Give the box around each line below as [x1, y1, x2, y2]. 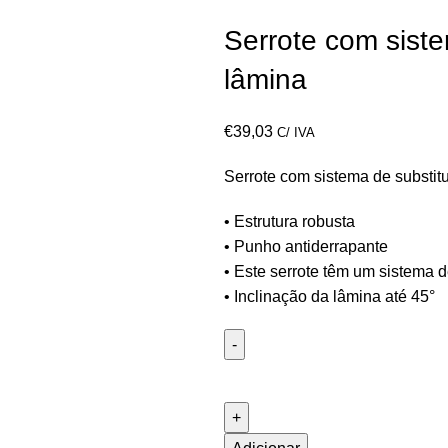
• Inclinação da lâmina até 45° [224, 288, 435, 306]
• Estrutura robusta [224, 213, 355, 231]
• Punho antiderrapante [224, 238, 388, 256]
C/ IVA [277, 125, 315, 141]
